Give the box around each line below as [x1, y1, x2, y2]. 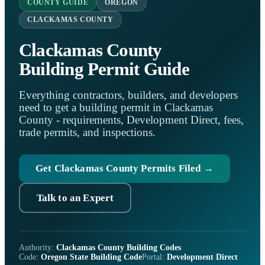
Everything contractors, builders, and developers [19, 89, 238, 102]
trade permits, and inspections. [19, 127, 156, 139]
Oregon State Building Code [41, 253, 142, 262]
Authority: [19, 243, 56, 253]
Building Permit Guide [19, 58, 189, 79]
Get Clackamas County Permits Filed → [35, 163, 214, 174]
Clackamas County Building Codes [56, 243, 181, 253]
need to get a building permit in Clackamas [19, 102, 213, 114]
